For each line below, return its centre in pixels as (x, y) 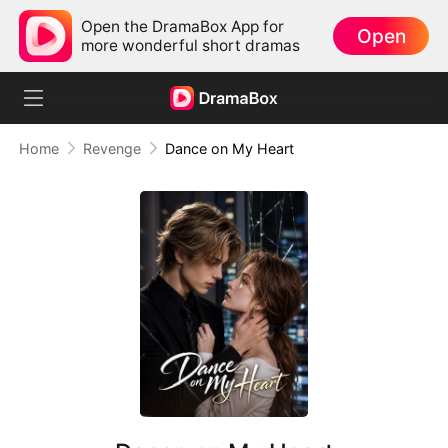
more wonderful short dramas (191, 45)
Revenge (111, 148)
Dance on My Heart (229, 148)
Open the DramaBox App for (183, 26)
